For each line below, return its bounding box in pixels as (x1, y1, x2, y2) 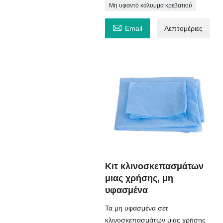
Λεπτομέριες (164, 24, 203, 32)
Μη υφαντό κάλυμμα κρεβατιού (109, 2, 192, 9)
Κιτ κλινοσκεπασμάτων (105, 161, 204, 171)
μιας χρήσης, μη (105, 173, 173, 183)
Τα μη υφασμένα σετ (105, 204, 168, 212)
